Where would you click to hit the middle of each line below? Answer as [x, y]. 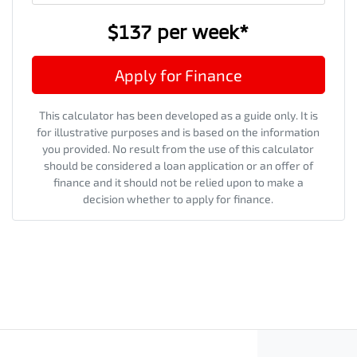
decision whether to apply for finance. [178, 198]
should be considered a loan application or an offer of [178, 165]
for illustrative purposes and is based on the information [178, 131]
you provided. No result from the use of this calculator [178, 148]
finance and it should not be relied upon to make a [178, 182]
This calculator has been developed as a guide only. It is [178, 115]
